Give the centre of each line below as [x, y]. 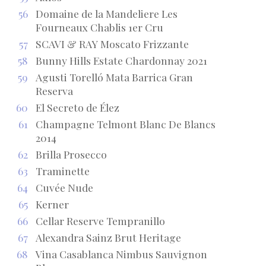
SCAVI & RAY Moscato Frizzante [112, 43]
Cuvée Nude [64, 187]
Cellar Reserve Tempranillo [100, 220]
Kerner [52, 204]
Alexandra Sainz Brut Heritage [108, 237]
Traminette [62, 170]
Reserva [54, 90]
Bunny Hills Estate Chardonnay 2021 [121, 60]
